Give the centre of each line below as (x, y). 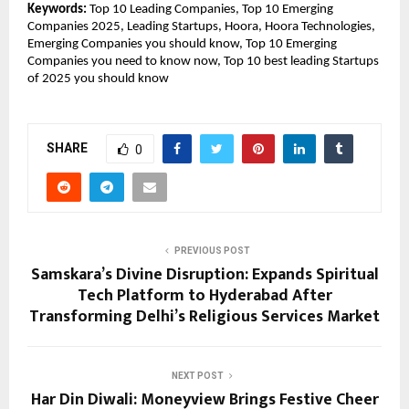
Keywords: (57, 10)
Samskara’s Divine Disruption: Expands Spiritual (204, 275)
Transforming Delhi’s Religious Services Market (204, 317)
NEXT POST (197, 376)
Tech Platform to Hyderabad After (204, 296)
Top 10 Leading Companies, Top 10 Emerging (210, 10)
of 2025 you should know (98, 79)
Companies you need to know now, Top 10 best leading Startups (203, 62)
